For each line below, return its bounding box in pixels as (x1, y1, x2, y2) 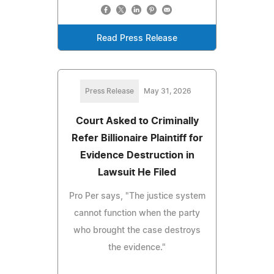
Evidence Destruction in (80, 150, 194, 160)
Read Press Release (97, 34, 177, 43)
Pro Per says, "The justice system (68, 191, 206, 201)
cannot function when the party (74, 209, 200, 218)
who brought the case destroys (73, 226, 201, 235)
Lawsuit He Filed (98, 167, 176, 177)
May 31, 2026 (144, 87, 191, 95)
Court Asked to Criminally (75, 116, 199, 126)
